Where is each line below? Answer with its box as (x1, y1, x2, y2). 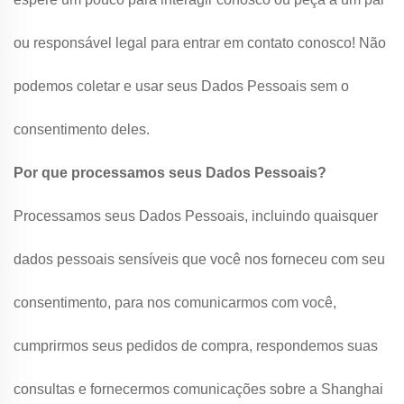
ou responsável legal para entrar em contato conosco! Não (14, 35, 386, 50)
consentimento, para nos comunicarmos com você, (14, 295, 336, 310)
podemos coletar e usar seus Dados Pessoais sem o (14, 78, 349, 94)
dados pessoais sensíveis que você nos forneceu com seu (14, 252, 385, 267)
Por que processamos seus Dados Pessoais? (14, 165, 326, 180)
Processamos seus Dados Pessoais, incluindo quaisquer (14, 208, 378, 224)
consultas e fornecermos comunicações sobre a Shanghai (14, 381, 383, 397)
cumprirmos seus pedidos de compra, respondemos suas (14, 338, 378, 353)
